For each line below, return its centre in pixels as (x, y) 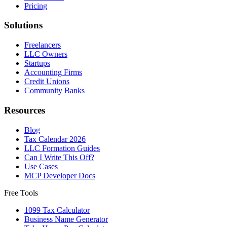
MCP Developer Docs (60, 175)
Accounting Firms (53, 72)
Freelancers (43, 45)
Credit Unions (47, 82)
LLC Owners (46, 54)
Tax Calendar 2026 (55, 139)
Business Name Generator (66, 219)
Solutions (23, 25)
